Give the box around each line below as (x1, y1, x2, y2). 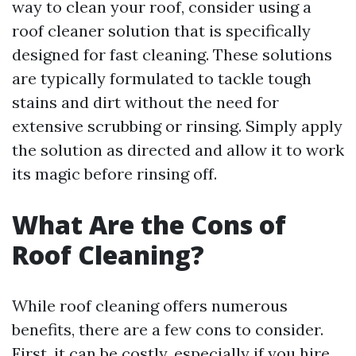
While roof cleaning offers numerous (12, 296, 288, 315)
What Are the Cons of (12, 207, 286, 242)
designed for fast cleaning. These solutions (12, 44, 332, 64)
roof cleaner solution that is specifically (12, 21, 311, 41)
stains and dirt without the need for (12, 92, 279, 112)
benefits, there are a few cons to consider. (12, 319, 323, 339)
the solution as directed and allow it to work (12, 140, 344, 160)
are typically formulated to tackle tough (12, 68, 311, 88)
